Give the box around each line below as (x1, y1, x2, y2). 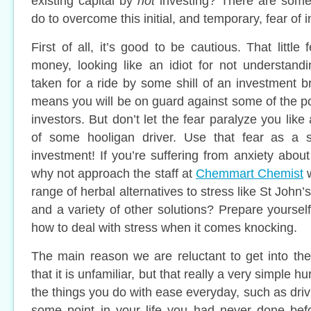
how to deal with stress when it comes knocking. (31, 220, 297, 235)
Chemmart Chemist (195, 166, 304, 180)
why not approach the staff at (31, 166, 196, 180)
